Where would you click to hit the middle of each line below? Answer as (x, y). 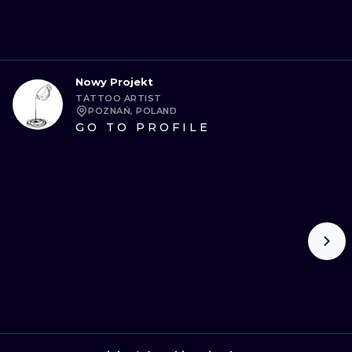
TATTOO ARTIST (119, 98)
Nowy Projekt (114, 82)
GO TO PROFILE (143, 127)
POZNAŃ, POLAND (132, 111)
